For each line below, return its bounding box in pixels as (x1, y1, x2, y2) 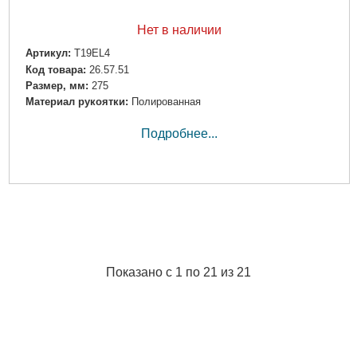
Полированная (131, 95, 201, 108)
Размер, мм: (25, 79, 88, 92)
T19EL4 (73, 47, 110, 60)
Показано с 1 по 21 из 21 (106, 265, 251, 280)
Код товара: (25, 63, 86, 76)
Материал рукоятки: (25, 95, 128, 108)
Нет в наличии (136, 23, 222, 37)
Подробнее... (140, 126, 218, 140)
